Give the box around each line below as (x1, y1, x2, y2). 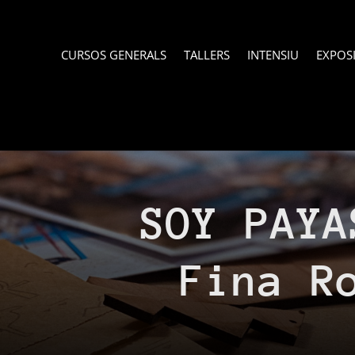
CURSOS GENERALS (60, 46, 166, 63)
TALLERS (183, 46, 230, 63)
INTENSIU (246, 46, 299, 63)
